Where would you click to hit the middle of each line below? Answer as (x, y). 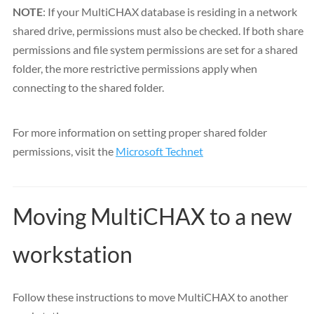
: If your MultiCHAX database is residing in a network (170, 11)
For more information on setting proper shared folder (140, 132)
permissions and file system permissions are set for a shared (155, 49)
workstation (73, 254)
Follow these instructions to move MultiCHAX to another (150, 296)
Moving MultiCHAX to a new (152, 216)
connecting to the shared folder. (88, 87)
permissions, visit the (64, 151)
